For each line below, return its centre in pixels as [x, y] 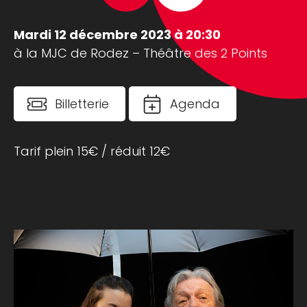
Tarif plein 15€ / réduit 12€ [92, 151]
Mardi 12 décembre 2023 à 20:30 [117, 35]
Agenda [195, 104]
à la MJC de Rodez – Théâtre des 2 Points [140, 53]
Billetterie [82, 104]
